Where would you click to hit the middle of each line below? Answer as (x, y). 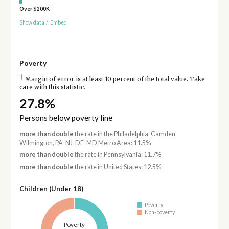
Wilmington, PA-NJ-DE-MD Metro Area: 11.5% (85, 143)
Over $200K (34, 8)
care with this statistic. (52, 87)
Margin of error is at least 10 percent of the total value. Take (114, 79)
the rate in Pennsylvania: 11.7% (117, 155)
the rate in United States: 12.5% (117, 167)
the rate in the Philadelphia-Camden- (125, 134)
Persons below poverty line (66, 117)
